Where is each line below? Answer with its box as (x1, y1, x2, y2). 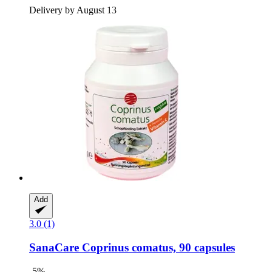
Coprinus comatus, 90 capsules (79, 240, 235, 254)
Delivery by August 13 (29, 5, 117, 16)
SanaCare (29, 240, 79, 254)
